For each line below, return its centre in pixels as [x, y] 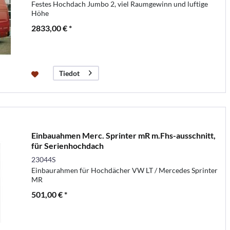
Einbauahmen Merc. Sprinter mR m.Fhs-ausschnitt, [123, 135]
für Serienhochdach [67, 145]
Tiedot [69, 73]
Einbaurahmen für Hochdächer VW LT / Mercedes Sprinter [124, 170]
